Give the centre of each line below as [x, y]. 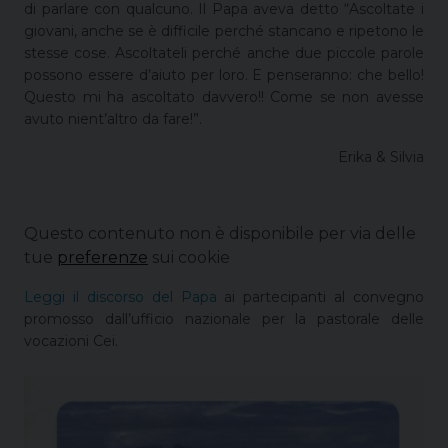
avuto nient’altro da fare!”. [113, 119]
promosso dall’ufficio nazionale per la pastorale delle [224, 319]
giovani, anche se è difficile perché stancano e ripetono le [224, 31]
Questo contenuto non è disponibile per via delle [220, 234]
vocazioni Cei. [71, 341]
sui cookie [189, 258]
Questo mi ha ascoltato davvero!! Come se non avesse [224, 97]
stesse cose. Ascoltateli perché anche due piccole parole [224, 53]
